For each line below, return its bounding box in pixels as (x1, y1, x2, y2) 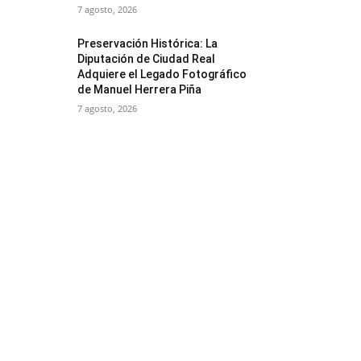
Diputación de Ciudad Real (77, 52, 216, 65)
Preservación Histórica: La (77, 37, 218, 50)
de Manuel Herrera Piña (77, 83, 202, 96)
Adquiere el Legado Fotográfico (77, 68, 247, 81)
